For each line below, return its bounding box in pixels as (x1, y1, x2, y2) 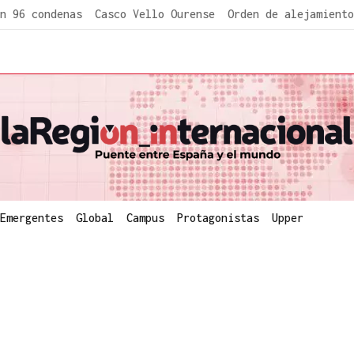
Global (76, 210, 114, 224)
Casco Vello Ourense (95, 7, 215, 21)
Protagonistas (177, 210, 259, 224)
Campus (126, 210, 164, 224)
